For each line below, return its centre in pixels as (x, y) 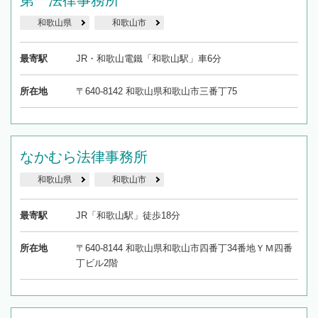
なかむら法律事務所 (84, 157)
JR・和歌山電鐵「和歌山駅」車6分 (148, 59)
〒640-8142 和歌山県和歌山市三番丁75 (156, 92)
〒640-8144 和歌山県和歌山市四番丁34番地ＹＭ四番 (184, 248)
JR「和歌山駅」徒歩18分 (128, 216)
